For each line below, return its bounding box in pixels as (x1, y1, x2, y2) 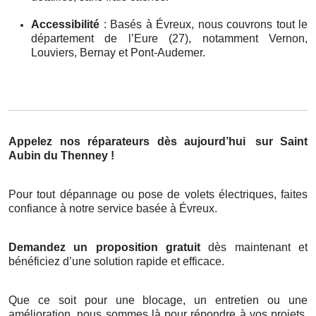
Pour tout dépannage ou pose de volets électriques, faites (8, 188, 308, 200)
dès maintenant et (200, 241, 308, 253)
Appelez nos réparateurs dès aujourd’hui (8, 135, 245, 147)
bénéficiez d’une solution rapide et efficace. (8, 255, 224, 267)
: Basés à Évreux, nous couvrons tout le (99, 18, 308, 30)
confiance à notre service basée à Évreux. (8, 202, 217, 214)
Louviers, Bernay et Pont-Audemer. (31, 46, 205, 59)
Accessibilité (31, 18, 99, 30)
